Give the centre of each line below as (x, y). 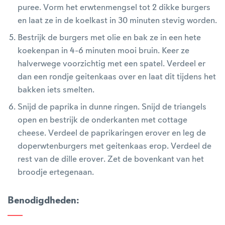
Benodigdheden (42, 201)
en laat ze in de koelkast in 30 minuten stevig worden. (117, 21)
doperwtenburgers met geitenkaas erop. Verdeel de (115, 146)
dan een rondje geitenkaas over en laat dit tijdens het (117, 77)
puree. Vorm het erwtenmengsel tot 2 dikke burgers (114, 8)
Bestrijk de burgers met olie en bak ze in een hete (109, 38)
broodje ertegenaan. (56, 172)
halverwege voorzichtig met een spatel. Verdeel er (111, 64)
